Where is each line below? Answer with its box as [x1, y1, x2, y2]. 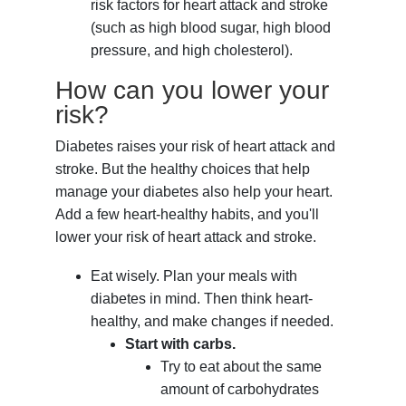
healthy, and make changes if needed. [90, 314, 333, 330]
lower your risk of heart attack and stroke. [55, 229, 317, 246]
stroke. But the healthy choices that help [55, 161, 311, 178]
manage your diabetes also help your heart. [55, 184, 333, 200]
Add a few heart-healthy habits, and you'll [55, 207, 320, 223]
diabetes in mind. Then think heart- [90, 291, 313, 307]
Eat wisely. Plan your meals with [90, 268, 297, 285]
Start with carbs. [125, 336, 237, 353]
